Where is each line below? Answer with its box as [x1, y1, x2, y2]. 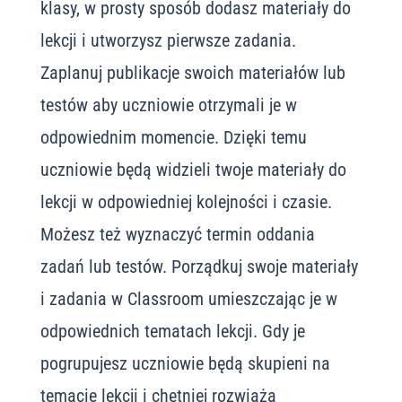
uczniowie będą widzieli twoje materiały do [39, 159, 346, 180]
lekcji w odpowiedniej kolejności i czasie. [39, 191, 332, 213]
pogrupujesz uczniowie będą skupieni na [39, 353, 330, 374]
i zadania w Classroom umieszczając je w [39, 288, 337, 310]
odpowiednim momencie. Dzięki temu [39, 127, 307, 148]
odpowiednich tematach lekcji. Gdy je [39, 320, 305, 342]
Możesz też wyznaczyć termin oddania [39, 223, 315, 245]
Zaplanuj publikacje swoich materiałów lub [39, 62, 345, 83]
